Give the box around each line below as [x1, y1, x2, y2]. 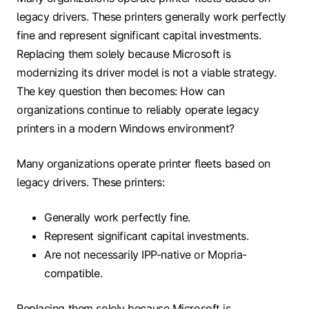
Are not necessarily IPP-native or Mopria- [44, 248, 247, 262]
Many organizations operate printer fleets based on [17, 157, 270, 171]
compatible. [44, 266, 103, 281]
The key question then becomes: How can [17, 84, 225, 99]
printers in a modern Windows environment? [17, 121, 235, 136]
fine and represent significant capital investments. [17, 28, 261, 43]
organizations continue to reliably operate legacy [17, 103, 259, 117]
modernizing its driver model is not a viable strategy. [17, 66, 277, 80]
